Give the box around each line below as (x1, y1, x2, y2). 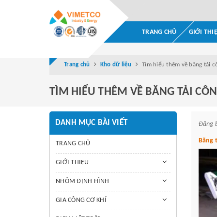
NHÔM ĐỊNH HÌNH (56, 178, 109, 185)
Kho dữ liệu (100, 62, 132, 68)
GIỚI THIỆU (56, 159, 89, 166)
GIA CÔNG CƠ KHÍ (56, 197, 107, 204)
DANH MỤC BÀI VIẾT (55, 119, 127, 127)
